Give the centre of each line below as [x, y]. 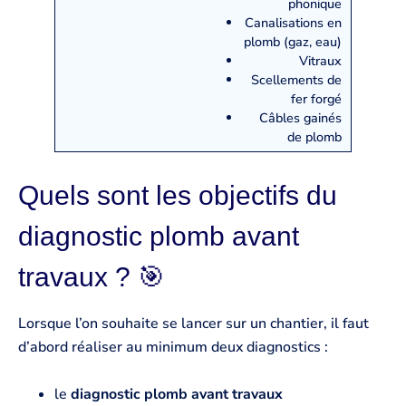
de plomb [314, 136]
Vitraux [320, 60]
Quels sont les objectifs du [178, 196]
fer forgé [316, 98]
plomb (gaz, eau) [293, 41]
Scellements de [296, 79]
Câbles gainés [300, 117]
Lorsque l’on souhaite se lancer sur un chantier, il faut [193, 324]
